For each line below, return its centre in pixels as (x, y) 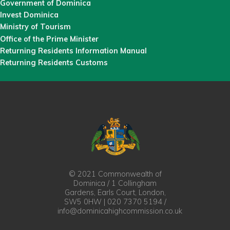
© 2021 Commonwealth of (115, 174)
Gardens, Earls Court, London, (115, 193)
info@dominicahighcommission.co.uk (120, 211)
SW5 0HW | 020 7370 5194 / (115, 202)
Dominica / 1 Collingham (115, 184)
